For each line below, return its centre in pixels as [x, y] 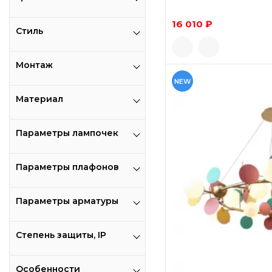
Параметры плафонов [67, 167]
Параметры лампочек [67, 133]
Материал [39, 99]
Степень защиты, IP [61, 235]
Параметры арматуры [67, 201]
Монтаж [34, 65]
